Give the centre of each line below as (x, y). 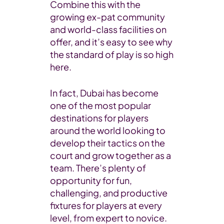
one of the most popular (100, 105)
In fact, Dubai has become (104, 93)
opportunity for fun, (91, 180)
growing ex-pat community (107, 17)
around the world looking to (108, 130)
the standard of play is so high (112, 54)
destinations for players (99, 118)
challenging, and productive (109, 193)
